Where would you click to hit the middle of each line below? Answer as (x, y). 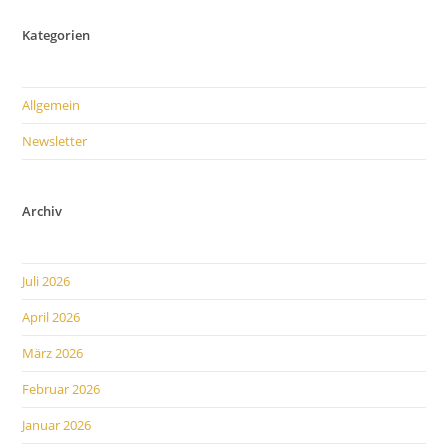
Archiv (42, 210)
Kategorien (56, 34)
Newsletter (55, 140)
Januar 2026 (57, 424)
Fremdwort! (140, 58)
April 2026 (51, 316)
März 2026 (53, 352)
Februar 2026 (61, 388)
